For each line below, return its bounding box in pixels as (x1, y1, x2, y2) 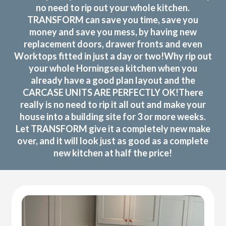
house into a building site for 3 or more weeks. (20, 110, 206, 122)
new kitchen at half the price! (53, 147, 173, 158)
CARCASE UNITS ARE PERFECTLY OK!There (22, 86, 203, 98)
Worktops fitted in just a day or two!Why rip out (14, 50, 212, 62)
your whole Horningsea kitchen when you (28, 62, 197, 74)
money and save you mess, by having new (29, 26, 197, 37)
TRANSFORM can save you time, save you (27, 14, 199, 25)
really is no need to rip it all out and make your (20, 98, 206, 110)
